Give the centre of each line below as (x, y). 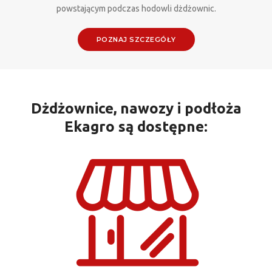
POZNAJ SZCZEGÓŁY (136, 39)
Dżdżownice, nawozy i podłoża (136, 108)
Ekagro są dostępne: (136, 127)
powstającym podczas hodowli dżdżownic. (136, 8)
